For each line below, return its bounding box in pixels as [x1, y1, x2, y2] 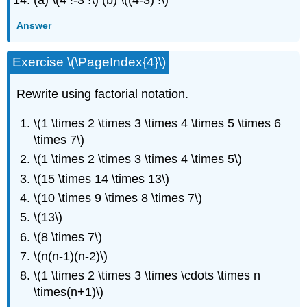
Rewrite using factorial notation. [16, 87, 189, 101]
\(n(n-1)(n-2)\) [34, 249, 108, 264]
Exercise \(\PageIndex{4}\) [12, 55, 167, 70]
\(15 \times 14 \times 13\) [34, 171, 170, 186]
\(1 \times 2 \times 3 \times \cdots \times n [34, 269, 261, 283]
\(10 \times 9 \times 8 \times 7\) [34, 191, 203, 205]
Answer [16, 20, 52, 32]
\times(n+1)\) [34, 285, 104, 299]
